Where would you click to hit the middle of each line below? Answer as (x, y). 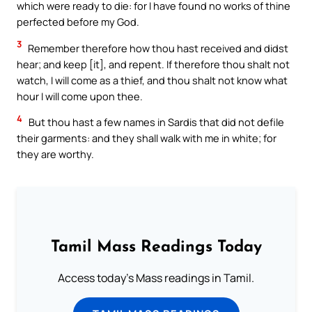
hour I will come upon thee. (80, 96)
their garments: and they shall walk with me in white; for (147, 138)
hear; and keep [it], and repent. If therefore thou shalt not (153, 64)
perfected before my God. (78, 21)
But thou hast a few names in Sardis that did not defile (155, 122)
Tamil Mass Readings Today (156, 248)
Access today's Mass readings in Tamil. (156, 278)
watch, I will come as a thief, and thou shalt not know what (152, 80)
